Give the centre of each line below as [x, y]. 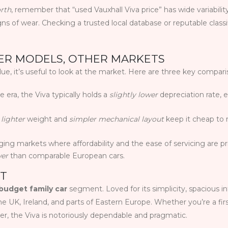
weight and [47, 119]
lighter [13, 119]
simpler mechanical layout [117, 119]
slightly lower [134, 95]
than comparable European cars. [66, 156]
